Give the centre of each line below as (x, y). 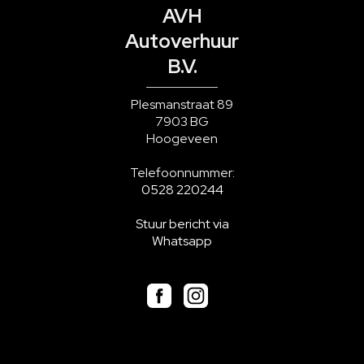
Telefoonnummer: (182, 173)
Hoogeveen (182, 139)
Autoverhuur (182, 41)
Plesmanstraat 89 (182, 105)
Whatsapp (182, 241)
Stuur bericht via (182, 224)
